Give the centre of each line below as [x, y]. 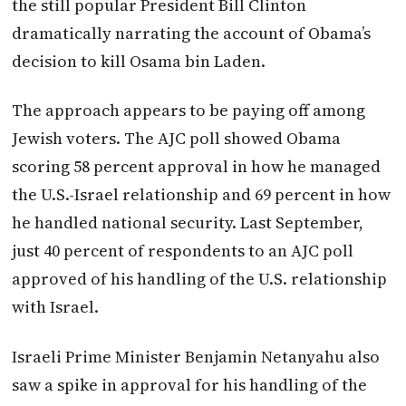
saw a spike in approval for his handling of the [190, 384]
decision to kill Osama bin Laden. [139, 61]
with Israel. [56, 307]
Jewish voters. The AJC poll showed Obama [177, 139]
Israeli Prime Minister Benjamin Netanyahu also [196, 356]
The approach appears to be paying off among [189, 111]
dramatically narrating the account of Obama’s [192, 33]
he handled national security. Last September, [188, 223]
